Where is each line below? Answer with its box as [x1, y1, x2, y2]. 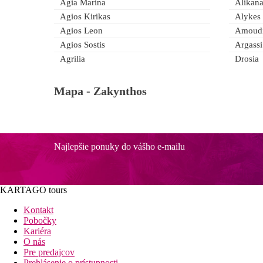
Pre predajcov [23, 247, 75, 258]
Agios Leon [60, 26, 103, 36]
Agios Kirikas [60, 12, 110, 22]
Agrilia [60, 54, 85, 64]
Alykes [235, 12, 261, 22]
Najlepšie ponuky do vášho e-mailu [54, 141, 185, 152]
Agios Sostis [60, 40, 105, 50]
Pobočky [23, 215, 56, 226]
